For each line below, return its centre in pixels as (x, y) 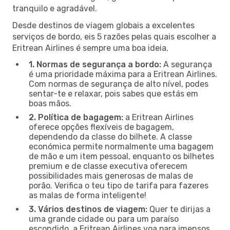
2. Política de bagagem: (76, 117)
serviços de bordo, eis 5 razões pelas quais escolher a (114, 36)
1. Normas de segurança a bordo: (95, 64)
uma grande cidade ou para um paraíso (104, 219)
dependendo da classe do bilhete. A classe (110, 137)
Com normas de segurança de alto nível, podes (119, 84)
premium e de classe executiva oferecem (108, 166)
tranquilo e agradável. (55, 8)
